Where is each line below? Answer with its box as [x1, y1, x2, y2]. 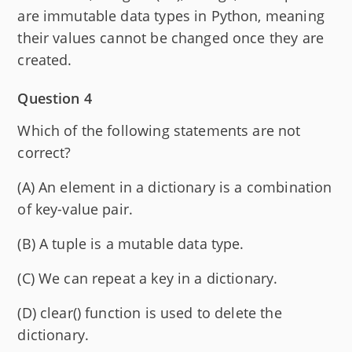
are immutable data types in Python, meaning [17, 6, 324, 26]
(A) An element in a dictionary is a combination [17, 178, 332, 197]
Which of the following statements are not [17, 121, 301, 141]
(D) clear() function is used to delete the [17, 303, 282, 323]
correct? [17, 143, 71, 163]
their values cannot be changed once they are [17, 28, 324, 48]
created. [17, 50, 72, 70]
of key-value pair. [17, 200, 134, 219]
